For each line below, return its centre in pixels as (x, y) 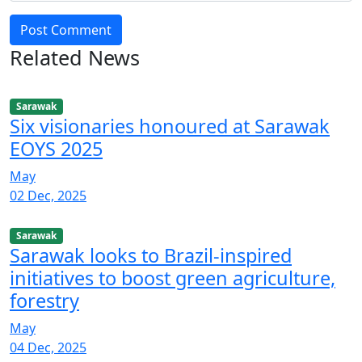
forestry (44, 301)
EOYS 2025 (56, 149)
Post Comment (66, 30)
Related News (75, 57)
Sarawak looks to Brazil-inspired (151, 256)
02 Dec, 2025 (48, 196)
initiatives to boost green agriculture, (173, 278)
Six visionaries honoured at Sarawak (170, 126)
